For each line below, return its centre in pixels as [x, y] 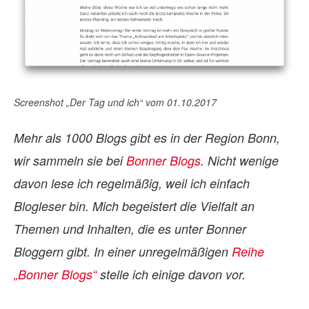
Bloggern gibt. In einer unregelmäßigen [123, 252]
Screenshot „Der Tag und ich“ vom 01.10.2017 [115, 102]
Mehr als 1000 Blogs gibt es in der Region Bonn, [147, 138]
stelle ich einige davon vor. [171, 275]
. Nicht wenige [240, 161]
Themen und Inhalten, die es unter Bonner [130, 229]
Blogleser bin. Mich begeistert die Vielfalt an [134, 206]
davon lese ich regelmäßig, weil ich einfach [132, 183]
